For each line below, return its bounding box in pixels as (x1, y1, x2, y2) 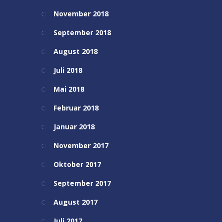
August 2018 (53, 47, 98, 56)
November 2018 (53, 9, 109, 18)
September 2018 (53, 28, 111, 37)
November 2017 (53, 141, 109, 150)
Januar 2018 (53, 122, 95, 131)
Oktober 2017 (53, 160, 101, 169)
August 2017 (53, 197, 98, 207)
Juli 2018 (53, 65, 82, 75)
